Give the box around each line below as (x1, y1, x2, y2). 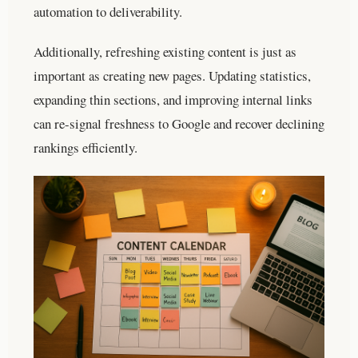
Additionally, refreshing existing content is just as (34, 42, 296, 61)
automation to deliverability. (34, 2, 182, 21)
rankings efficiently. (34, 137, 137, 157)
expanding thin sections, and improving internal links (34, 89, 312, 109)
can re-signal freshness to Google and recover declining (34, 113, 324, 133)
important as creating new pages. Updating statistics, (34, 66, 311, 85)
